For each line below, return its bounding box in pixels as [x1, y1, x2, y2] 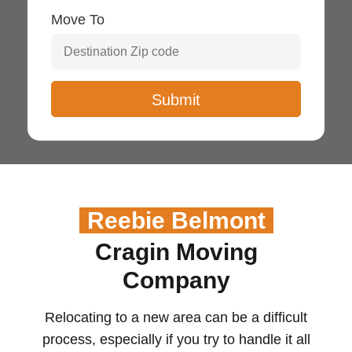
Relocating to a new [45, 309, 173, 325]
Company [122, 266, 230, 293]
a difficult [251, 309, 307, 325]
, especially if [91, 331, 177, 347]
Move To [51, 12, 104, 28]
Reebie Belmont [86, 207, 266, 233]
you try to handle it [176, 331, 292, 347]
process [42, 331, 92, 347]
